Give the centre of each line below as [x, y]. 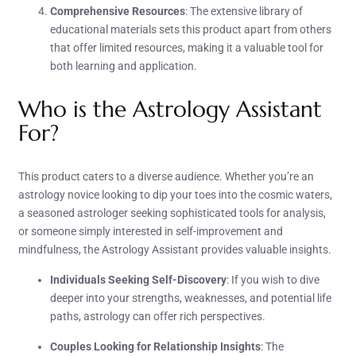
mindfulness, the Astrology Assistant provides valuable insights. [175, 249]
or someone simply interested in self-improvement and [151, 231]
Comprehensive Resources [118, 11]
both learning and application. [124, 66]
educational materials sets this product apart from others [191, 29]
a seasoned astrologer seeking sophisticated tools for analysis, [172, 213]
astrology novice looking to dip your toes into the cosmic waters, [175, 194]
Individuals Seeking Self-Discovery [138, 279]
